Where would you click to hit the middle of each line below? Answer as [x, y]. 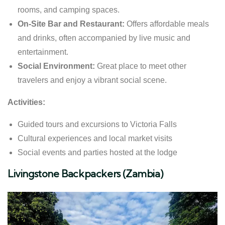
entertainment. [43, 52]
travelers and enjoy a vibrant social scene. [92, 80]
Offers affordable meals [167, 24]
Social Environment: [56, 66]
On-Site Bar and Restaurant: [71, 24]
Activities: [26, 102]
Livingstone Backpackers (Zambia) [85, 173]
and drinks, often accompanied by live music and [104, 38]
